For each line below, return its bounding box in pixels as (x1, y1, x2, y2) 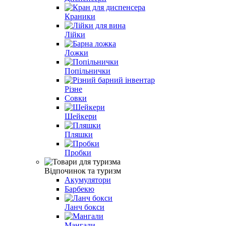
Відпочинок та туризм (44, 166, 121, 175)
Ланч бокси (65, 202, 104, 211)
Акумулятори (65, 175, 111, 184)
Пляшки (65, 130, 93, 139)
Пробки (65, 148, 91, 157)
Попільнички (65, 66, 110, 75)
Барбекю (65, 184, 94, 193)
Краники (65, 12, 95, 21)
